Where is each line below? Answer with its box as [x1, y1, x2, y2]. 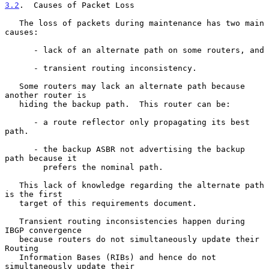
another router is [5, 90, 86, 100]
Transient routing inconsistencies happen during [5, 216, 19, 226]
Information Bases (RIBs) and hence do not [5, 252, 19, 262]
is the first [5, 189, 62, 199]
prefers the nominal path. [5, 162, 43, 172]
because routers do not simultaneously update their [5, 234, 19, 244]
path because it [5, 153, 77, 163]
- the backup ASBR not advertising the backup [5, 144, 34, 154]
